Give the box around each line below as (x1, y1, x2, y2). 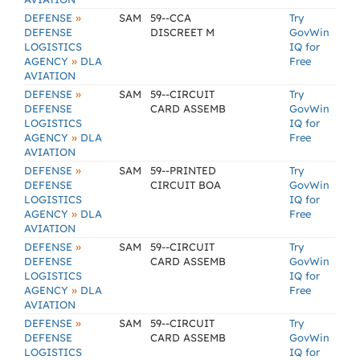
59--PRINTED (150, 164, 216, 177)
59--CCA (150, 11, 191, 24)
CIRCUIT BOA (150, 178, 221, 191)
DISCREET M (150, 26, 215, 39)
